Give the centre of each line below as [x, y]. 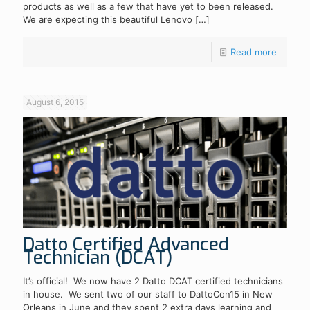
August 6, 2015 [55, 102]
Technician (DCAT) [98, 257]
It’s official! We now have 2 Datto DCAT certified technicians [153, 281]
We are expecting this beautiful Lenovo [108, 20]
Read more [254, 52]
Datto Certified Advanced [126, 244]
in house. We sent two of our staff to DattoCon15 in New [148, 294]
